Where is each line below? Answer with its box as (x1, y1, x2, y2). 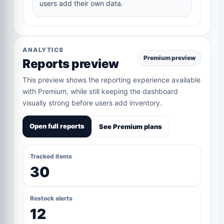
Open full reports (29, 122, 84, 130)
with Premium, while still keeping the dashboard (22, 87, 178, 96)
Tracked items (30, 152, 72, 160)
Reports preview (22, 56, 119, 71)
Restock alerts (30, 194, 72, 202)
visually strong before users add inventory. (22, 98, 162, 107)
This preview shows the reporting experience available (22, 75, 200, 84)
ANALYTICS (22, 46, 63, 54)
